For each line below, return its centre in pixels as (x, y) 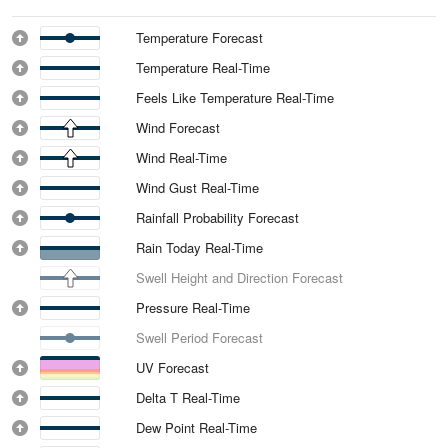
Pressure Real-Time (193, 307)
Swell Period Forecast (199, 337)
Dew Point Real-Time (197, 427)
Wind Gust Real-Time (198, 187)
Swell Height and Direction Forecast (239, 277)
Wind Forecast (178, 127)
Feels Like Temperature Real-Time (235, 97)
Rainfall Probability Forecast (217, 217)
